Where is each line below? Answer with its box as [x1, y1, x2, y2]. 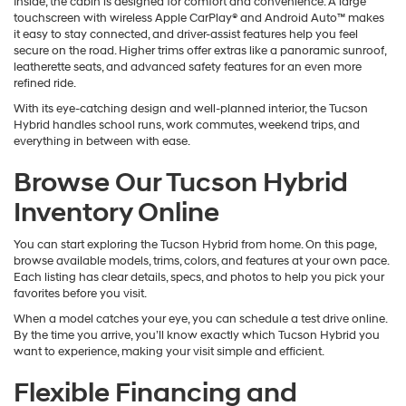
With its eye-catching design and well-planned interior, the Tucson [14, 101, 368, 117]
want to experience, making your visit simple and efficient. [14, 344, 324, 360]
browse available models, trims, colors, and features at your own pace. [14, 254, 389, 269]
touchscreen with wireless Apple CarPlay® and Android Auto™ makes [14, 11, 384, 26]
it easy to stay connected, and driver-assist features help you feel [14, 27, 358, 43]
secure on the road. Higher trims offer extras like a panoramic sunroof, [14, 43, 386, 59]
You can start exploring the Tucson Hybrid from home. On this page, [14, 237, 376, 253]
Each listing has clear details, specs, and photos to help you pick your [14, 270, 384, 285]
